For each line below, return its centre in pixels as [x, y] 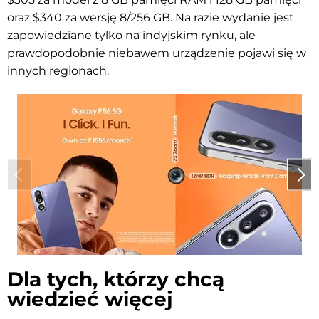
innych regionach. [58, 71]
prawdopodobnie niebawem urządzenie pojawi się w [157, 53]
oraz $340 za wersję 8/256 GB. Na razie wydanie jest [151, 18]
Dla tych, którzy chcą [116, 279]
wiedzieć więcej [90, 299]
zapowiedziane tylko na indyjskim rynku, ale [131, 36]
